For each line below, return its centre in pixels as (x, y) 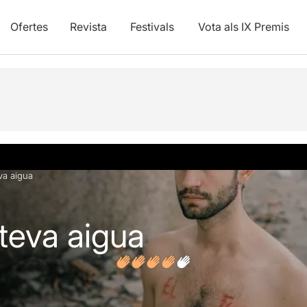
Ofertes (29, 27)
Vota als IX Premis (243, 27)
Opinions (64, 36)
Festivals (152, 27)
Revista (88, 27)
